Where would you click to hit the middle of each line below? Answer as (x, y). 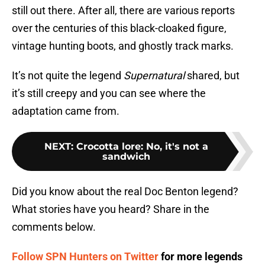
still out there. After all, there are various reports (123, 11)
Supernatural (154, 76)
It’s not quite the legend (68, 76)
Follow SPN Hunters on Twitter (85, 257)
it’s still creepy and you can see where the (109, 93)
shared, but (212, 76)
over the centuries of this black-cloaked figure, (119, 28)
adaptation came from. (66, 111)
